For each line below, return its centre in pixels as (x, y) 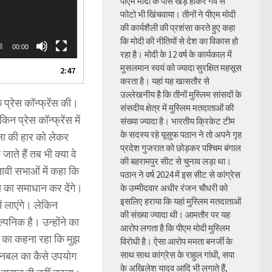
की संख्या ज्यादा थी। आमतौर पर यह (175, 215)
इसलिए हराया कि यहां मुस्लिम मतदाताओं (181, 201)
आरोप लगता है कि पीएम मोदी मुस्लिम (175, 228)
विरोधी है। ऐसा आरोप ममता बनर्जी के (176, 241)
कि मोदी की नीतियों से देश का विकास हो (179, 41)
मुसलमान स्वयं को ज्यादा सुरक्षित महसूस (181, 68)
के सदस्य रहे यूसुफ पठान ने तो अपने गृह (181, 134)
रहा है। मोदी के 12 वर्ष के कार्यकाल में (176, 54)
